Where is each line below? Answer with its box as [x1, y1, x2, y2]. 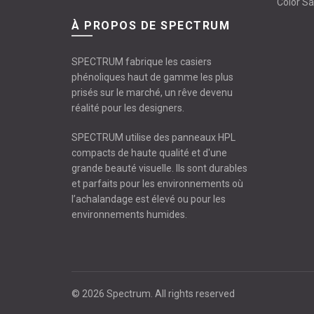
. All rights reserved [151, 287, 235, 299]
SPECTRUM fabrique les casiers [71, 55, 212, 67]
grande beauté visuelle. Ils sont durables [71, 162, 247, 174]
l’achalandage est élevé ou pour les [71, 193, 226, 205]
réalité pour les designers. [71, 102, 184, 114]
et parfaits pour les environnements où [71, 177, 243, 189]
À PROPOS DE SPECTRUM [71, 18, 230, 32]
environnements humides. [71, 208, 187, 220]
